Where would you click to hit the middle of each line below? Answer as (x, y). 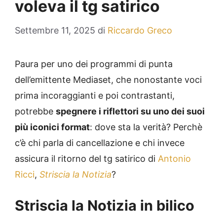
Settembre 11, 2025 (55, 31)
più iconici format (52, 127)
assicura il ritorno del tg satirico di (86, 159)
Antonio (174, 159)
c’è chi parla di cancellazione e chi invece (100, 143)
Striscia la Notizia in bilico (105, 206)
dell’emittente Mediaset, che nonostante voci (108, 80)
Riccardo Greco (140, 31)
